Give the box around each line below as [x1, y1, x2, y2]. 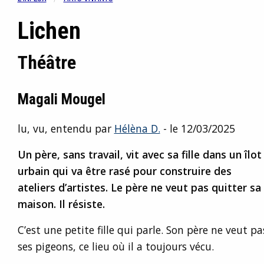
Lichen [17, 17, 81, 45]
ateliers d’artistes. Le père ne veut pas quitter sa [17, 180, 261, 194]
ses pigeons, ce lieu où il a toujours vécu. [17, 239, 214, 253]
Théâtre [17, 51, 76, 74]
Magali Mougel [17, 90, 105, 108]
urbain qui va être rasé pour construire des [17, 164, 232, 178]
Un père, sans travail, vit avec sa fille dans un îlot [17, 147, 262, 161]
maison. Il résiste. [17, 197, 105, 211]
